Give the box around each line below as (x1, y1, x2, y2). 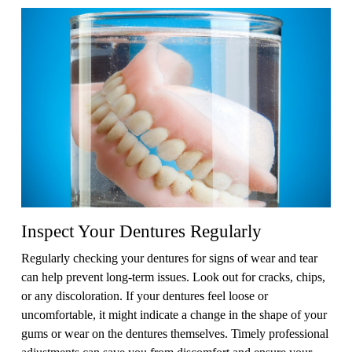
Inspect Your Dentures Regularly (21, 220, 262, 241)
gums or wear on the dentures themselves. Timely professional (21, 326, 328, 339)
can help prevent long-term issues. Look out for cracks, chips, (21, 269, 325, 283)
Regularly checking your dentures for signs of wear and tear (21, 251, 317, 264)
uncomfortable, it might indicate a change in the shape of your (21, 307, 327, 321)
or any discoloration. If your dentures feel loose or (21, 288, 268, 302)
